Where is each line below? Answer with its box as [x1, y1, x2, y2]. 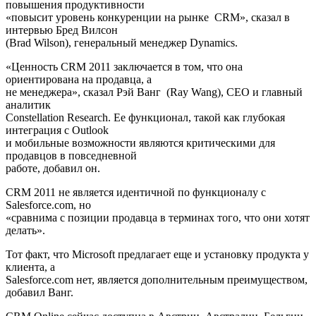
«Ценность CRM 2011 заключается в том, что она [6, 61, 243, 73]
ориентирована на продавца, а [6, 73, 152, 86]
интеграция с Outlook [6, 124, 109, 137]
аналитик [6, 99, 51, 111]
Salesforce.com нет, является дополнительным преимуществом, [6, 274, 308, 286]
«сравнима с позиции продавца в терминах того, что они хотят [6, 212, 310, 224]
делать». [6, 224, 45, 237]
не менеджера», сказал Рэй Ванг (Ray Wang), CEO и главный [6, 86, 303, 99]
